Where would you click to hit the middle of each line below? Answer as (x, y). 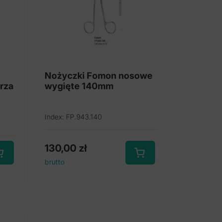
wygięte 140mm (79, 86)
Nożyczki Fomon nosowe (98, 76)
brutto (54, 162)
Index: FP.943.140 (73, 117)
